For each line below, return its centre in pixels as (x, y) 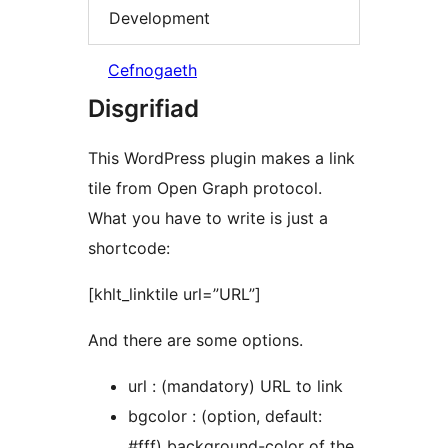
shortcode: (129, 248)
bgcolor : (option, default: (225, 416)
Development (159, 17)
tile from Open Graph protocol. (205, 188)
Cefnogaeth (152, 70)
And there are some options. (195, 340)
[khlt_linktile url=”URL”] (174, 294)
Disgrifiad (143, 109)
